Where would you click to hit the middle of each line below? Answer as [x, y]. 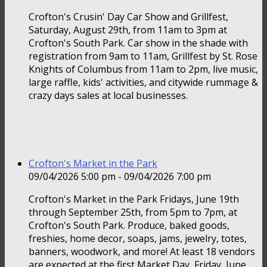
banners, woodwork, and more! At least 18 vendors [142, 252]
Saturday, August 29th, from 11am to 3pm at [128, 30]
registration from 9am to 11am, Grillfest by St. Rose [143, 56]
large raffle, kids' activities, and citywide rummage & [143, 83]
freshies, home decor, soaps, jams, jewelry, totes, [138, 239]
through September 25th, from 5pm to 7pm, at [133, 212]
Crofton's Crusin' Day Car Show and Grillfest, [128, 17]
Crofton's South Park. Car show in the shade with [138, 43]
